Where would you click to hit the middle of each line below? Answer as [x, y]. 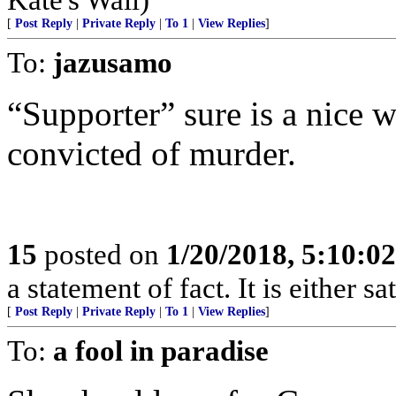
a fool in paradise [161, 350]
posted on [102, 254]
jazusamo [113, 62]
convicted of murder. [152, 153]
